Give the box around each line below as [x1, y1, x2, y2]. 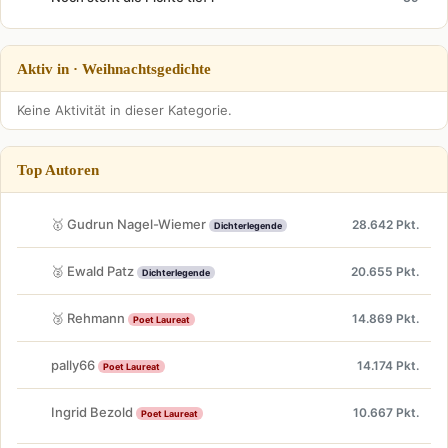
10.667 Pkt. [353, 404, 419, 420]
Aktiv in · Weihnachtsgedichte [17, 60, 211, 78]
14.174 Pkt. [357, 357, 419, 373]
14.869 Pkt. [352, 310, 419, 326]
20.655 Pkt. [351, 263, 419, 279]
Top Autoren [17, 161, 99, 179]
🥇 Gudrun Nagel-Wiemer [51, 215, 209, 232]
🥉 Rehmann [51, 309, 128, 326]
